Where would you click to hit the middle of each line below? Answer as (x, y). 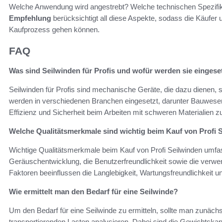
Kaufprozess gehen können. (54, 29)
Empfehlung (30, 18)
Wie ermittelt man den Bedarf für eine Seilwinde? (93, 192)
